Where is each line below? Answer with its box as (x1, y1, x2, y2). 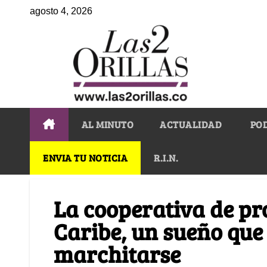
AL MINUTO (81, 117, 133, 131)
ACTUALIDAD (160, 117, 222, 131)
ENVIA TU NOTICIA (43, 151, 128, 164)
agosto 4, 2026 (30, 6, 92, 16)
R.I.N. (154, 151, 178, 164)
